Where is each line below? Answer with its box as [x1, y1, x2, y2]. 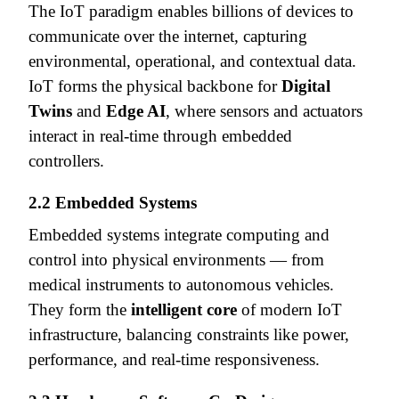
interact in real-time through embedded [28, 126, 292, 145]
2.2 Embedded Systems [28, 192, 197, 212]
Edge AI [106, 101, 166, 120]
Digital [281, 76, 330, 95]
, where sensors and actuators [166, 101, 362, 120]
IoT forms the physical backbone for [28, 76, 281, 95]
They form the [28, 299, 131, 319]
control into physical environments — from [28, 249, 324, 269]
